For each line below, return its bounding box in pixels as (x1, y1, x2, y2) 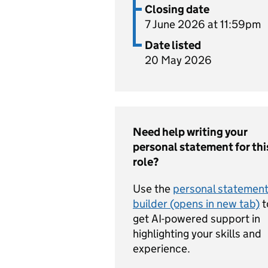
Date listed (145, 38, 201, 52)
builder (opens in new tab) (133, 197, 260, 211)
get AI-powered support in (133, 212, 260, 226)
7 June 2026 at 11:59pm (145, 17, 261, 31)
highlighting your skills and (133, 227, 261, 240)
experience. (133, 242, 190, 255)
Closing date (145, 2, 209, 16)
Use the (133, 182, 173, 196)
